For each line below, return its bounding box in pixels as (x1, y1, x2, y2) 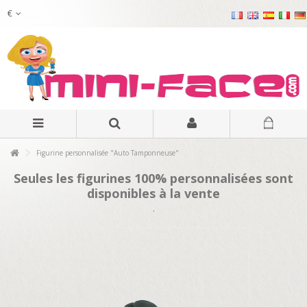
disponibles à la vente (87, 185, 220, 201)
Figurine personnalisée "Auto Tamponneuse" (34, 148, 179, 158)
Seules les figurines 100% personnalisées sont (14, 170, 293, 186)
